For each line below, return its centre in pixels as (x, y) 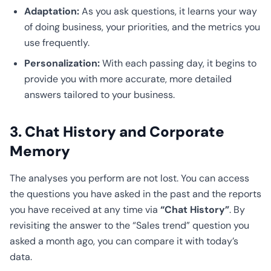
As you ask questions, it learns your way (168, 11)
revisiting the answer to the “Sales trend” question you (129, 225)
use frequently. (57, 43)
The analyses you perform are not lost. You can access (129, 178)
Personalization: (62, 63)
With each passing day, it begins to (178, 63)
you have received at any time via (85, 210)
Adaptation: (52, 11)
